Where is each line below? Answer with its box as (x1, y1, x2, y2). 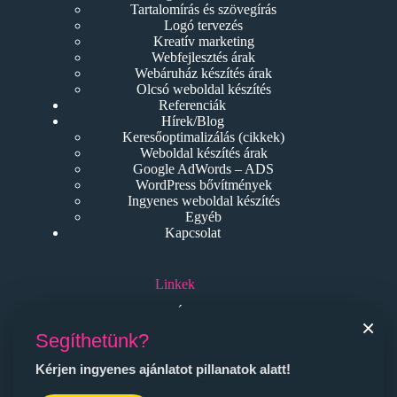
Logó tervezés (164, 18, 244, 34)
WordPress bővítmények (135, 177, 272, 193)
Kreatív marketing (152, 34, 254, 50)
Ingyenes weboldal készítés (127, 193, 280, 209)
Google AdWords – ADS (133, 161, 275, 177)
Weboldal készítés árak (139, 145, 268, 161)
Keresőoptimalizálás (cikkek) (122, 129, 285, 145)
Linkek (154, 276, 195, 292)
